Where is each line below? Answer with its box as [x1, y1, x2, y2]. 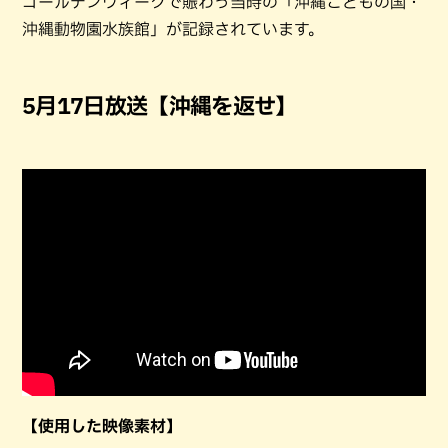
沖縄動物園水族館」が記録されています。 [22, 21, 324, 38]
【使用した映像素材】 [22, 418, 182, 435]
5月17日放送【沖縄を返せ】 [22, 95, 297, 118]
